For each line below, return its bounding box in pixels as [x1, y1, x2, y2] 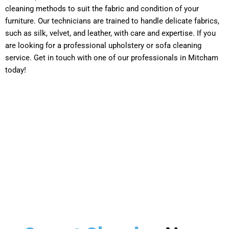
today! [5, 65, 26, 75]
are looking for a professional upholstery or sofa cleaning [5, 40, 201, 50]
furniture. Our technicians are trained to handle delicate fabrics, [5, 16, 219, 26]
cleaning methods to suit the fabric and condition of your [5, 4, 199, 13]
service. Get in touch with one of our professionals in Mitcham [5, 53, 218, 62]
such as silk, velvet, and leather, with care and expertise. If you [5, 28, 216, 38]
